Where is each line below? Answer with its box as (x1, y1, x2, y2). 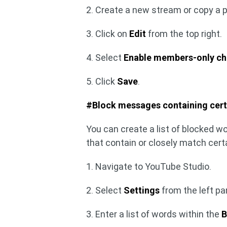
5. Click (86, 75, 118, 87)
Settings (124, 184, 160, 196)
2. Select (86, 184, 124, 196)
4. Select (86, 52, 124, 63)
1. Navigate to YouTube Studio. (86, 161, 212, 172)
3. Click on (86, 28, 130, 39)
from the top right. (146, 28, 222, 39)
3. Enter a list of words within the (86, 208, 222, 219)
